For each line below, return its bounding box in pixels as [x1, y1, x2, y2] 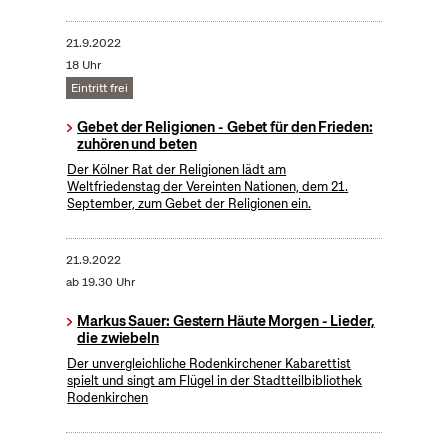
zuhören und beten [77, 135, 197, 154]
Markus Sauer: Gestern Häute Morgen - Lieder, [77, 312, 375, 331]
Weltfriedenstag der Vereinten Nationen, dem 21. [67, 178, 349, 196]
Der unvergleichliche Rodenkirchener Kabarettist [67, 355, 352, 373]
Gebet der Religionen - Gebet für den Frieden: [77, 118, 373, 137]
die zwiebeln [77, 329, 159, 348]
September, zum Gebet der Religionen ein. [67, 195, 312, 213]
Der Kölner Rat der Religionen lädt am [67, 161, 287, 179]
